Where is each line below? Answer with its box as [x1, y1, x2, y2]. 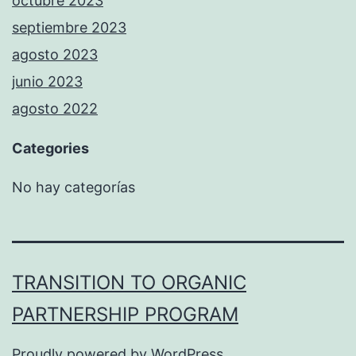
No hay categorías [12, 179, 135, 196]
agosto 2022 [12, 100, 98, 118]
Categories [12, 140, 89, 157]
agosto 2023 [12, 46, 98, 64]
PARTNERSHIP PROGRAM [12, 303, 238, 327]
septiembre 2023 [12, 19, 126, 37]
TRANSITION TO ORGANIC [12, 271, 246, 295]
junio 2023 [12, 73, 83, 91]
